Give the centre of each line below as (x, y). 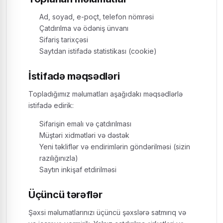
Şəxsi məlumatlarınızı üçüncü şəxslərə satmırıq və (107, 212)
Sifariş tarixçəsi (64, 40)
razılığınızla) (59, 158)
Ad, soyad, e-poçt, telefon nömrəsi (97, 17)
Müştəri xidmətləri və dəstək (84, 135)
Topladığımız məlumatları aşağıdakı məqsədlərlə (106, 94)
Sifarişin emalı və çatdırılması (85, 124)
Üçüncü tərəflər (65, 195)
